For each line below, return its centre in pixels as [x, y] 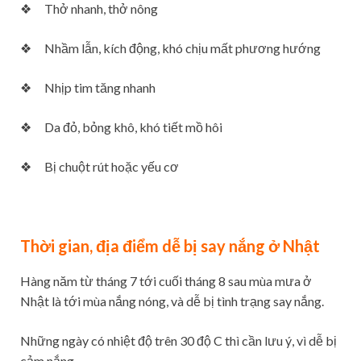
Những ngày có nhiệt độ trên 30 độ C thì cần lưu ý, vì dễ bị [178, 341]
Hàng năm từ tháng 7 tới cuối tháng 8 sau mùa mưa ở [166, 281]
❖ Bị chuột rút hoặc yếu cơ [100, 167]
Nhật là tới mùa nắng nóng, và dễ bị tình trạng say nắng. [172, 301]
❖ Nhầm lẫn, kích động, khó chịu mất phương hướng [170, 48]
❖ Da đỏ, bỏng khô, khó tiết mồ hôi [121, 127]
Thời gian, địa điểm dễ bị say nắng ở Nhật [170, 246]
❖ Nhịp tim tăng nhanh [88, 88]
